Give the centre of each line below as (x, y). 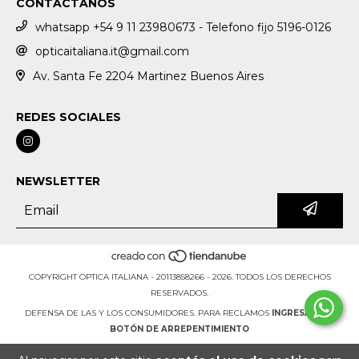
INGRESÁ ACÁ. (303, 313)
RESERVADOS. (179, 293)
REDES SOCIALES (69, 117)
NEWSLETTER (58, 181)
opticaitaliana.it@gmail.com (112, 52)
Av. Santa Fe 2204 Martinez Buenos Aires (148, 77)
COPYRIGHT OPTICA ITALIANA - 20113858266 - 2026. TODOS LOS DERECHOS (179, 277)
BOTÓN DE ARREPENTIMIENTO (179, 329)
